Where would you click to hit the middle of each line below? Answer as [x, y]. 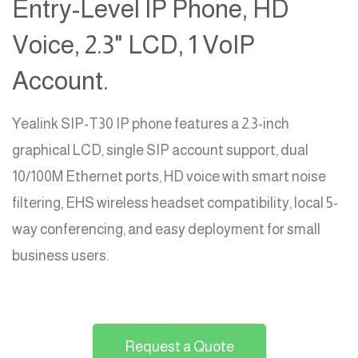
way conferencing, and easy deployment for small [166, 229]
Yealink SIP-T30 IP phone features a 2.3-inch [151, 123]
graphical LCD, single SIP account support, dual [160, 150]
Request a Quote [179, 346]
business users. [60, 255]
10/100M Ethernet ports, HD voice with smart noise [169, 176]
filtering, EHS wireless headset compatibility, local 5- [175, 203]
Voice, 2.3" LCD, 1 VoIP [133, 44]
